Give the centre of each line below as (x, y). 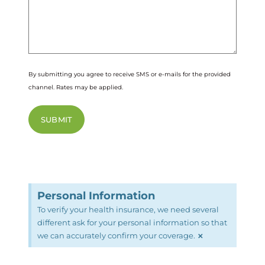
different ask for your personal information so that (132, 222)
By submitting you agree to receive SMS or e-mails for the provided (130, 74)
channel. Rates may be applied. (76, 87)
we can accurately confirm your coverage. (116, 235)
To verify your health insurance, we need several (128, 209)
